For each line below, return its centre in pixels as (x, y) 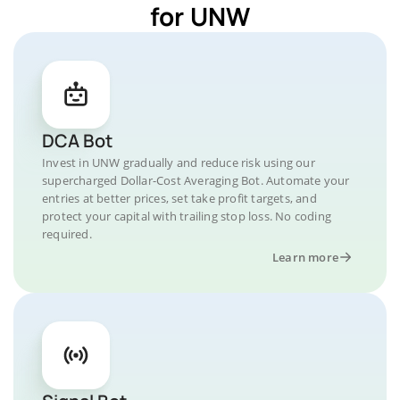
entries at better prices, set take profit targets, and (179, 198)
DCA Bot (77, 140)
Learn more (305, 257)
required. (67, 233)
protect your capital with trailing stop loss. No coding (187, 216)
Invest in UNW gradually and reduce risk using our (179, 162)
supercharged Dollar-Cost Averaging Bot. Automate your (196, 180)
